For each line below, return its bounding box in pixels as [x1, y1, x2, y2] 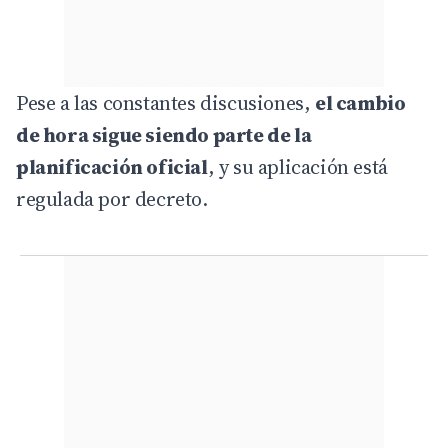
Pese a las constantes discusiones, [16, 88, 315, 117]
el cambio [315, 88, 406, 117]
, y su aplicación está [207, 152, 388, 181]
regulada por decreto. [16, 184, 208, 213]
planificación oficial [16, 152, 208, 181]
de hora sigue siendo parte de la [16, 120, 312, 149]
